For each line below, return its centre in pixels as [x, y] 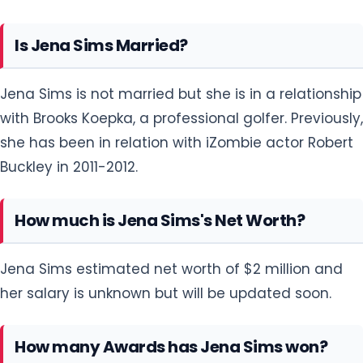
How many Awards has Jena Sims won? [171, 346]
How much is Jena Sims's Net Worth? [160, 220]
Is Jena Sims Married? [101, 45]
